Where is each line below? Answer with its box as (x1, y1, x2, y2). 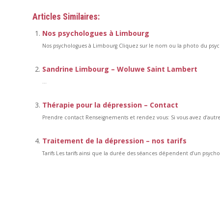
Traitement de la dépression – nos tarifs (42, 136, 187, 145)
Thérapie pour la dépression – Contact (42, 100, 178, 110)
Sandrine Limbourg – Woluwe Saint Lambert (42, 64, 197, 74)
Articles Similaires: (32, 12, 100, 22)
